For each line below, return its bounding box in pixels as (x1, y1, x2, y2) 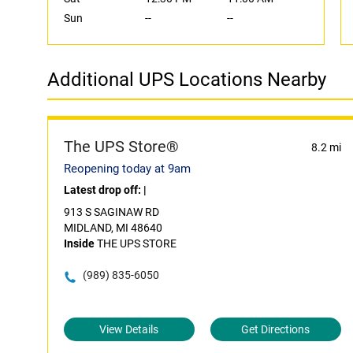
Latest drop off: (64, 184, 143, 196)
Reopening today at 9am (64, 162, 191, 176)
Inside (64, 237, 95, 250)
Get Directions (241, 323, 310, 336)
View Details (99, 323, 159, 336)
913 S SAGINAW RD (64, 206, 159, 218)
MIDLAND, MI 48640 (64, 221, 162, 234)
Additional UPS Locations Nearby (47, 69, 326, 91)
